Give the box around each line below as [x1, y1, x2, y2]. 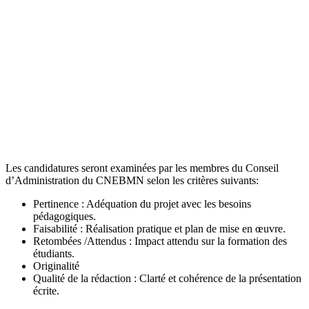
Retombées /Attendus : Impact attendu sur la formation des [33, 235, 287, 248]
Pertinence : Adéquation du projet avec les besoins [33, 198, 251, 210]
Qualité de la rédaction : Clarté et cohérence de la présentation [33, 272, 301, 285]
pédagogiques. [33, 210, 96, 223]
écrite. [33, 285, 59, 297]
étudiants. [33, 248, 74, 260]
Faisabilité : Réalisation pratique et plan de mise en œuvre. [33, 223, 286, 235]
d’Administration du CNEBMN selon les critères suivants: [6, 175, 259, 187]
